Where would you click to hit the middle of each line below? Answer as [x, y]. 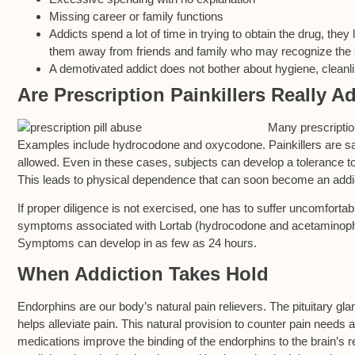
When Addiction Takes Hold [143, 274]
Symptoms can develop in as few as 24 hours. [137, 242]
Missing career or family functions [136, 16]
